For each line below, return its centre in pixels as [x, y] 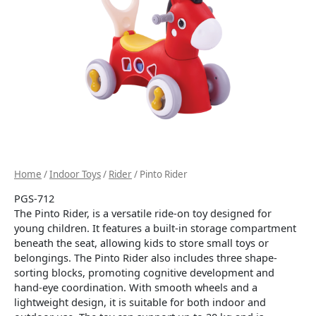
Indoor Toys [75, 175]
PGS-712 [34, 198]
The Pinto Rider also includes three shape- [176, 257]
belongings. [43, 257]
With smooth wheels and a [193, 287]
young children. [52, 227]
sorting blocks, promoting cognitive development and [144, 272]
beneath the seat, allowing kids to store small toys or [141, 242]
